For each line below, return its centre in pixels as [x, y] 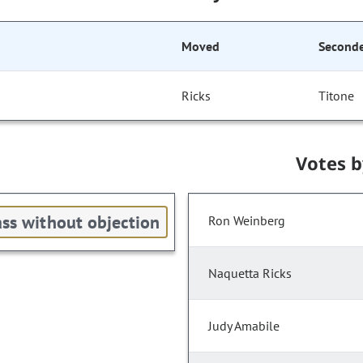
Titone [337, 96]
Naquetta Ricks [250, 273]
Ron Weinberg [247, 221]
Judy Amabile [244, 326]
